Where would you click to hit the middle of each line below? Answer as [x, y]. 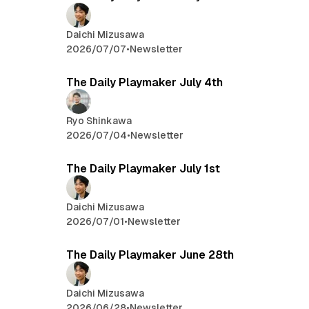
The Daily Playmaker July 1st [143, 169]
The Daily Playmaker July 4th [145, 83]
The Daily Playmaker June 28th [150, 255]
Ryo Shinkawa [99, 121]
